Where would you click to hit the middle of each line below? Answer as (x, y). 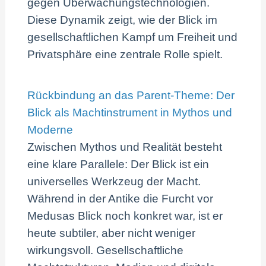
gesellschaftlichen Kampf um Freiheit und (133, 37)
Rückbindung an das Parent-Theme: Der (131, 96)
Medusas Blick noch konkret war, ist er (125, 216)
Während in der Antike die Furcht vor (121, 199)
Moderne (50, 130)
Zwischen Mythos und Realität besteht (125, 147)
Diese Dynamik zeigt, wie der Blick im (123, 20)
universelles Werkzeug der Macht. (114, 182)
